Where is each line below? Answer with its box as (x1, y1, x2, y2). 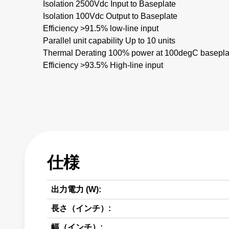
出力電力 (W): (51, 185, 101, 194)
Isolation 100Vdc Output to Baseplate (43, 12, 177, 21)
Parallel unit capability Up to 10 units (43, 36, 175, 45)
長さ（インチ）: (51, 204, 111, 213)
